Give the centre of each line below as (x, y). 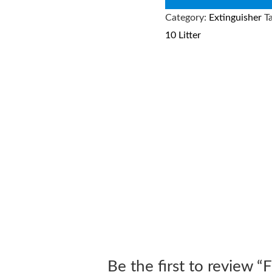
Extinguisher (235, 17)
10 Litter (183, 35)
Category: (187, 17)
